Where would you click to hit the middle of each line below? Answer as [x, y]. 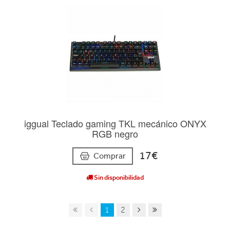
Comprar [110, 156]
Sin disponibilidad [118, 177]
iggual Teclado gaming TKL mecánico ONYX [115, 123]
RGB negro [115, 134]
